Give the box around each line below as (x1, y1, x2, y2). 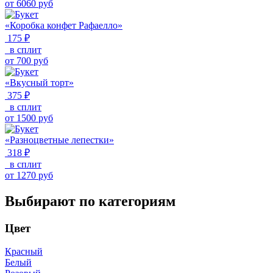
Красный (5, 246, 43, 257)
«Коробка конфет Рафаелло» (5, 19, 122, 30)
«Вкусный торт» (5, 77, 74, 88)
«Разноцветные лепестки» (5, 134, 114, 145)
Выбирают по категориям (5, 193, 175, 209)
